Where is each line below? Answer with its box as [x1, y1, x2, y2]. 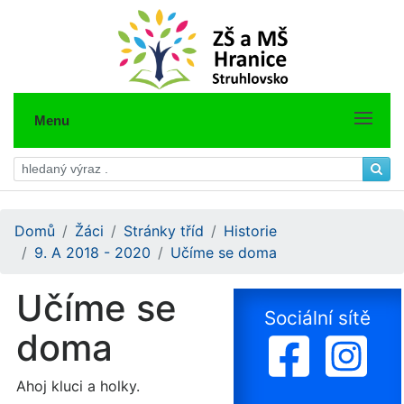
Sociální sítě [264, 307, 371, 329]
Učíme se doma [170, 243, 277, 262]
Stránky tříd [124, 222, 204, 240]
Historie [224, 222, 277, 240]
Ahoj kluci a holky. [16, 377, 140, 395]
